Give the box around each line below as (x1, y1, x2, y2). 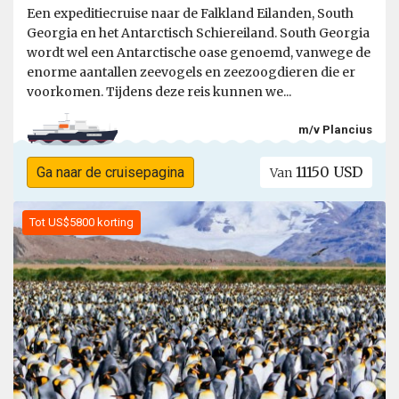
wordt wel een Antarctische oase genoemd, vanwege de (27, 45, 370, 61)
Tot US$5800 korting (29, 216, 134, 230)
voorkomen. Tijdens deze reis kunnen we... (27, 84, 291, 101)
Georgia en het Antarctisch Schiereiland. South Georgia (27, 25, 370, 42)
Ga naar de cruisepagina (36, 164, 184, 182)
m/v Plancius (298, 122, 372, 136)
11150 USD (292, 163, 363, 182)
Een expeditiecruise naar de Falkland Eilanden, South (27, 5, 354, 22)
